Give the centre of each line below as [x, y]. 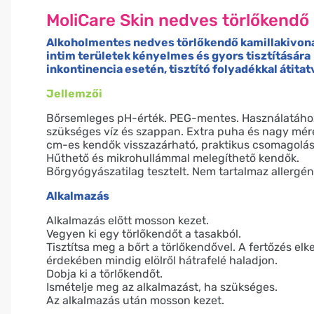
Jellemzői [74, 93]
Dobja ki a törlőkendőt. [104, 273]
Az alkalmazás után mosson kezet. [135, 300]
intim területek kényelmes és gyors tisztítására [178, 55]
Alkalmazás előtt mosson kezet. [128, 220]
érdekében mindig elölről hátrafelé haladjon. [162, 260]
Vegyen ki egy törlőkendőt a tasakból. [144, 233]
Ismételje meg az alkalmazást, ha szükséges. [162, 287]
